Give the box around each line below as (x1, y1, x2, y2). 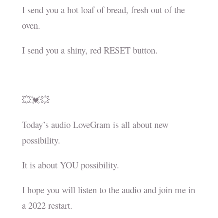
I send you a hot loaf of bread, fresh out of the (21, 3, 185, 16)
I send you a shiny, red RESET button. (21, 44, 158, 56)
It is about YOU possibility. (21, 159, 119, 171)
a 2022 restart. (21, 199, 73, 212)
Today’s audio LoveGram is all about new (21, 118, 168, 131)
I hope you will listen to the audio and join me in (21, 183, 195, 196)
